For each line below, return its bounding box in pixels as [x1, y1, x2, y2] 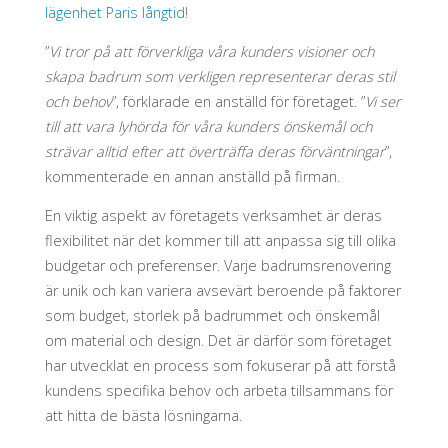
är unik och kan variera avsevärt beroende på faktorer [44, 281, 401, 301]
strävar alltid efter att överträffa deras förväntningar [44, 142, 385, 162]
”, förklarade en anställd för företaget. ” [111, 92, 365, 112]
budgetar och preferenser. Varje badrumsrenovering [44, 256, 391, 276]
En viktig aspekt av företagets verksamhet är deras [44, 206, 382, 226]
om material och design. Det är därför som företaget [44, 331, 392, 351]
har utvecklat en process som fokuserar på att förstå [44, 356, 396, 376]
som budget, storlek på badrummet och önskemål [44, 306, 380, 326]
